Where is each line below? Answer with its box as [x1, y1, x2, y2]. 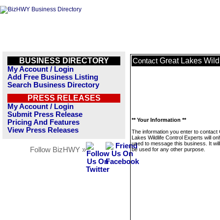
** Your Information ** [132, 117, 186, 123]
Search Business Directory [7, 81, 99, 89]
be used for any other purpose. [132, 146, 205, 152]
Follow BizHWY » [30, 146, 86, 154]
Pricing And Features [7, 118, 80, 126]
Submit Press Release [7, 110, 82, 118]
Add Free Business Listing [7, 73, 98, 81]
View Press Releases [7, 126, 79, 134]
